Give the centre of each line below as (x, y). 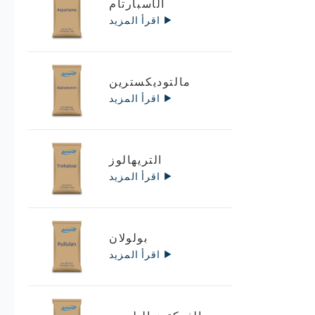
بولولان (129, 238)
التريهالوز (136, 160)
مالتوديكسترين (150, 82)
